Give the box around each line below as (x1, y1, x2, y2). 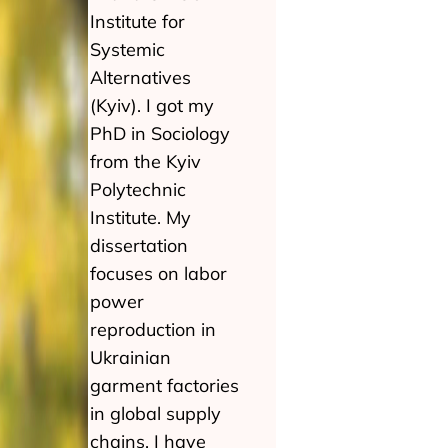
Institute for (90, 10, 185, 33)
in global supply (90, 402, 221, 425)
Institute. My (90, 206, 191, 229)
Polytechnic (90, 178, 186, 201)
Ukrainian (90, 346, 171, 369)
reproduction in (90, 318, 216, 341)
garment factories (90, 374, 239, 397)
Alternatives (90, 66, 191, 89)
